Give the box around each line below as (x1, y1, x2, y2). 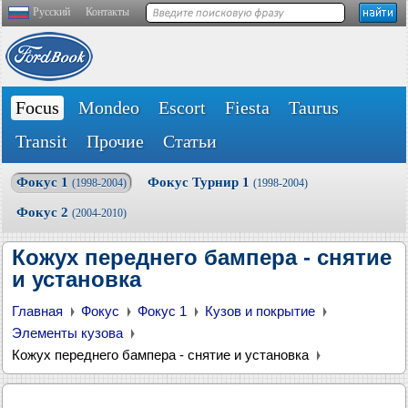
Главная (12, 303, 63, 319)
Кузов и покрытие (205, 303, 315, 319)
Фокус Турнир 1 (148, 175, 253, 189)
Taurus (289, 97, 339, 117)
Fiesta (225, 97, 270, 117)
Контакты (86, 5, 129, 18)
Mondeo (78, 97, 139, 117)
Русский (33, 5, 70, 18)
